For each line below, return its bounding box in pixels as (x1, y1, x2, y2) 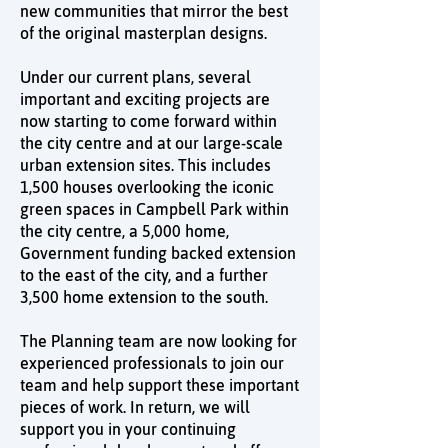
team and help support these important (20, 376, 299, 394)
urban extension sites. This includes (20, 156, 271, 174)
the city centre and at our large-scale (20, 134, 283, 152)
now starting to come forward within (20, 112, 277, 130)
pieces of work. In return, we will (20, 398, 250, 416)
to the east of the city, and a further (20, 266, 268, 284)
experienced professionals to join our (20, 354, 284, 372)
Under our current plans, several (20, 68, 251, 86)
